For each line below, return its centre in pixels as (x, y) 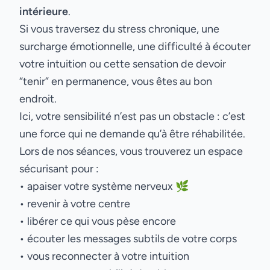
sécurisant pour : (59, 169)
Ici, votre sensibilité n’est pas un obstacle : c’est (132, 116)
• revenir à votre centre (75, 204)
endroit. (38, 99)
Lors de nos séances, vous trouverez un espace (131, 151)
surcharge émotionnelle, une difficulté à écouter (135, 46)
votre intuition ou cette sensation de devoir (123, 64)
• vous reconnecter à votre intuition (104, 256)
